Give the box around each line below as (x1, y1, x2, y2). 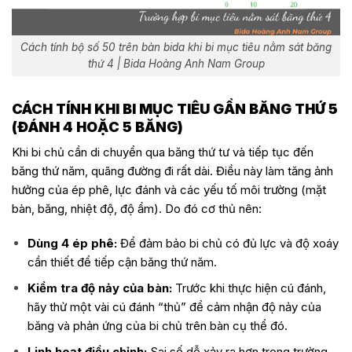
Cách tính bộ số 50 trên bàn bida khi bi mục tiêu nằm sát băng (20, 41, 332, 54)
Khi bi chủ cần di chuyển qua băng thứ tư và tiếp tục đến (12, 145, 313, 160)
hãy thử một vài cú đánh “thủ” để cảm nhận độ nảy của (27, 299, 321, 314)
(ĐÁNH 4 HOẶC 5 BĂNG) (12, 119, 183, 136)
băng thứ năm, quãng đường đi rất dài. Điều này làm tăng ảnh (12, 163, 333, 179)
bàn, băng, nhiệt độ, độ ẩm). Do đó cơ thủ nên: (12, 201, 262, 217)
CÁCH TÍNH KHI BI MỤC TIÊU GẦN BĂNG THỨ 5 (12, 101, 338, 118)
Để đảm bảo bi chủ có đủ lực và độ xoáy (116, 235, 339, 251)
